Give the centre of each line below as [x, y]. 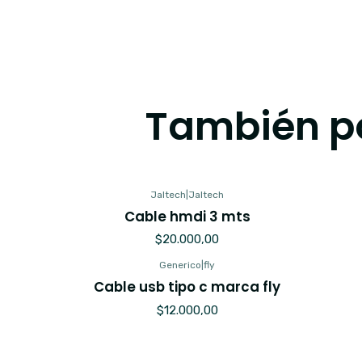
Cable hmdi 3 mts [187, 216]
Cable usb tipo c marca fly [187, 287]
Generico [181, 265]
